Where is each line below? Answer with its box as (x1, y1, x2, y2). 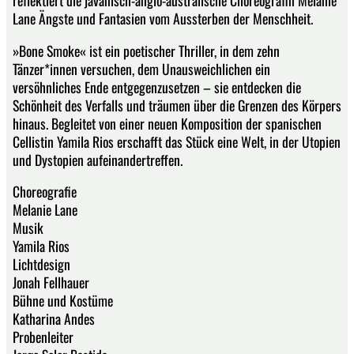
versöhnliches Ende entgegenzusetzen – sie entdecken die (13, 76, 301, 97)
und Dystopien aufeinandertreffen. (13, 149, 183, 170)
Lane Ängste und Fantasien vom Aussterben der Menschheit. (13, 8, 313, 29)
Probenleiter (13, 326, 73, 348)
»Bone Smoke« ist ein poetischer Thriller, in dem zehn (13, 40, 280, 61)
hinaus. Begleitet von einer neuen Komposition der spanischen (13, 112, 322, 134)
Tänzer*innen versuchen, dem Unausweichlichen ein (13, 58, 270, 79)
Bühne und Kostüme (13, 290, 113, 311)
